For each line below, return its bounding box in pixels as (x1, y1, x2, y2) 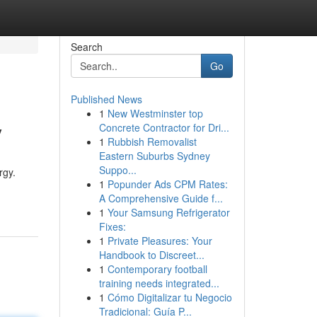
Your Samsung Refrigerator (107, 205, 230, 219)
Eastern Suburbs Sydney (98, 149, 210, 163)
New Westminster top (107, 106, 203, 120)
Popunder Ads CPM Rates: (107, 177, 228, 191)
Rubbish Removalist (107, 134, 197, 149)
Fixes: (98, 219, 126, 234)
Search (70, 40, 103, 54)
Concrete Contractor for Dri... (98, 120, 229, 134)
